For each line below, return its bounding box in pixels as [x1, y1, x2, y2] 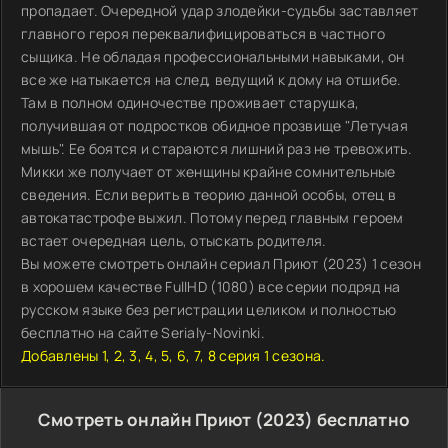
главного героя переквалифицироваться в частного [21, 24, 386, 43]
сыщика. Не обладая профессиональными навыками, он [21, 47, 405, 66]
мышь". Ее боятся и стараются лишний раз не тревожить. [21, 139, 412, 158]
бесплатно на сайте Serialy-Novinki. [21, 323, 265, 342]
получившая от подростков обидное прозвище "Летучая [21, 116, 408, 135]
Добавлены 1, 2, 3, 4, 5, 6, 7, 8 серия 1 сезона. [21, 346, 326, 365]
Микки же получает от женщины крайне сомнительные [21, 162, 396, 181]
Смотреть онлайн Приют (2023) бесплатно [37, 408, 411, 431]
